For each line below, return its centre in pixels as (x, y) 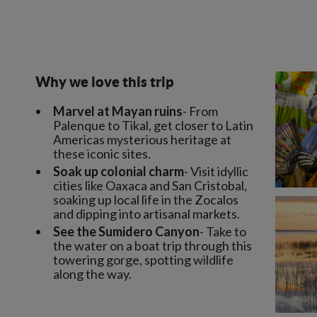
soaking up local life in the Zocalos (146, 200)
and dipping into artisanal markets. (146, 214)
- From (200, 111)
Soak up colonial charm (119, 171)
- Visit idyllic (216, 171)
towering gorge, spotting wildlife (143, 260)
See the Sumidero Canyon (126, 231)
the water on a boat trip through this (152, 246)
